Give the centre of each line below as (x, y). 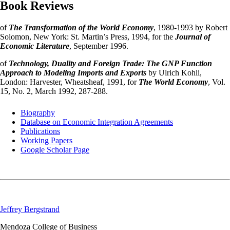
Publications (40, 131)
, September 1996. (99, 46)
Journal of (193, 36)
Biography (38, 112)
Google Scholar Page (55, 149)
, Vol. (217, 82)
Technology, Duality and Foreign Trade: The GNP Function (110, 63)
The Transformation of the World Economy (81, 27)
